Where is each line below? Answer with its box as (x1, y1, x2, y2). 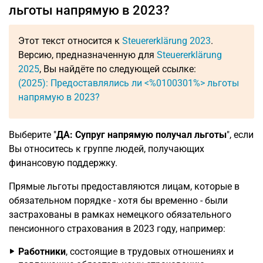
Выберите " (9, 129, 56, 140)
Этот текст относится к (18, 35, 122, 46)
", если (227, 129, 254, 140)
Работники (18, 246, 66, 257)
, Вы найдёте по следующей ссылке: (39, 63, 196, 75)
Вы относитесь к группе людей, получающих (9, 143, 204, 154)
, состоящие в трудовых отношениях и (66, 246, 234, 257)
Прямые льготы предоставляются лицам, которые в (9, 181, 240, 192)
